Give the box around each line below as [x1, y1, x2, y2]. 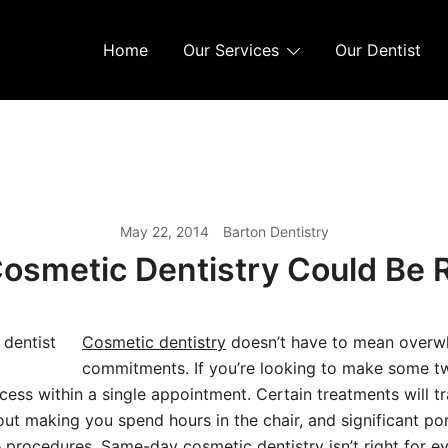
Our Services [183, 40, 280, 60]
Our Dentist [335, 40, 421, 60]
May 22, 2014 [119, 223, 209, 240]
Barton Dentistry [222, 223, 329, 240]
